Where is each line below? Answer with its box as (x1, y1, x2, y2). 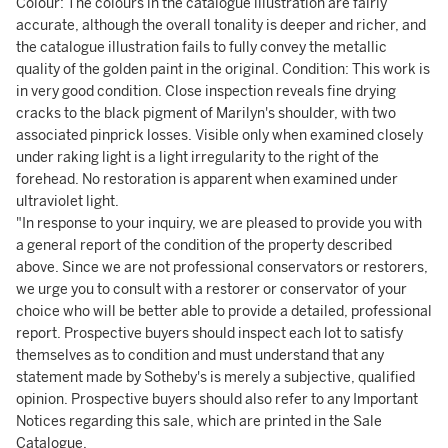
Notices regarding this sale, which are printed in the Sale (16, 413, 382, 430)
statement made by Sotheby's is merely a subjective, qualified (16, 369, 415, 386)
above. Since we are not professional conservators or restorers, (16, 259, 428, 276)
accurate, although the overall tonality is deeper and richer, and (16, 17, 426, 34)
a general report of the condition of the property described (16, 237, 392, 254)
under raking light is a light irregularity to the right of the (16, 149, 379, 166)
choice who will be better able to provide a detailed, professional (16, 303, 432, 320)
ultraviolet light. (16, 193, 119, 210)
